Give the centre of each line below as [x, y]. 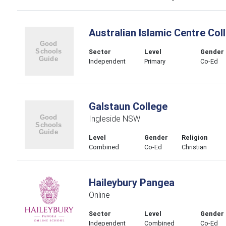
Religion [195, 137]
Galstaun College [128, 106]
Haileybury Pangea [131, 182]
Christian [194, 147]
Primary [155, 61]
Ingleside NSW [114, 118]
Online [99, 194]
